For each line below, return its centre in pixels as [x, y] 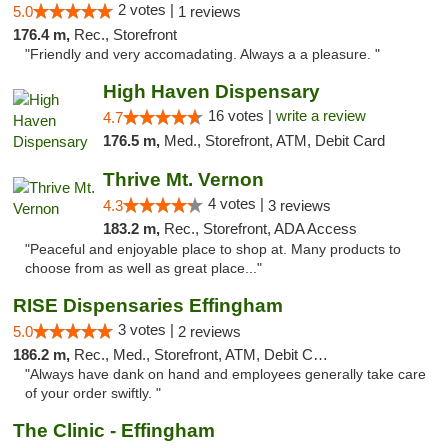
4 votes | [237, 203]
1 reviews [209, 11]
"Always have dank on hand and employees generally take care [225, 374]
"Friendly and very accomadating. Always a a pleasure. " [202, 54]
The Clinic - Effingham [114, 430]
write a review [320, 115]
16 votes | [241, 115]
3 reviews [299, 205]
